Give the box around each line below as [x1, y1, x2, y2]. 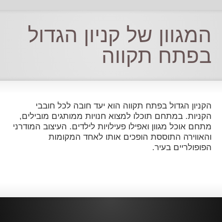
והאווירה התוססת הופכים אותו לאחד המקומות [48, 132, 212, 142]
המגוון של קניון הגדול [27, 23, 212, 47]
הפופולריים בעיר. [152, 143, 212, 152]
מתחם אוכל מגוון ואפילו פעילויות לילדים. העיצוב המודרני [12, 122, 212, 131]
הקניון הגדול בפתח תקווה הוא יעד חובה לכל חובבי [35, 101, 212, 111]
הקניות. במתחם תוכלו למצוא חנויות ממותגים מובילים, [19, 111, 212, 121]
